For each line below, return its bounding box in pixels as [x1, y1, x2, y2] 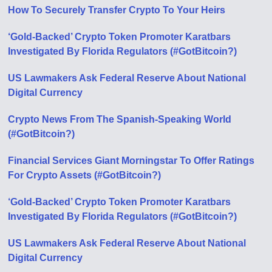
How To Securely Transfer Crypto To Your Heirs [8, 5, 226, 15]
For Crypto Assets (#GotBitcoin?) [8, 170, 161, 180]
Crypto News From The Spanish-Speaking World [8, 114, 232, 124]
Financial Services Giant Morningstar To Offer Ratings [8, 155, 255, 166]
